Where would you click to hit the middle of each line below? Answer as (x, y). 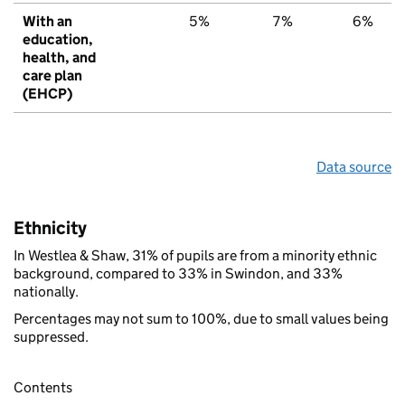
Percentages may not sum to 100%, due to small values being (201, 318)
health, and (59, 57)
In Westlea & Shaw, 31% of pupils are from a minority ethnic (195, 255)
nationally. (46, 291)
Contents (43, 387)
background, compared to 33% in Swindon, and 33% (178, 273)
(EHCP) (47, 93)
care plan (52, 75)
